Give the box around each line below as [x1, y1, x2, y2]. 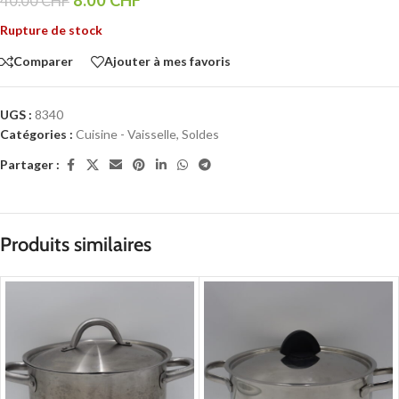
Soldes [182, 126, 219, 142]
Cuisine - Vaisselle [76, 126, 176, 142]
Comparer [13, 53, 73, 69]
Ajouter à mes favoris [104, 53, 231, 69]
